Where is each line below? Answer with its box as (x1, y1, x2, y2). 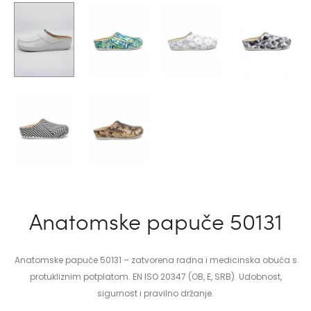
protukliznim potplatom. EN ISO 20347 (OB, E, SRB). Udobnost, (29, 270, 282, 283)
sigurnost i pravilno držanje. (97, 287, 214, 299)
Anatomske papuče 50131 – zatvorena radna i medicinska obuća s (14, 253, 297, 266)
